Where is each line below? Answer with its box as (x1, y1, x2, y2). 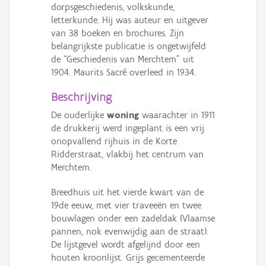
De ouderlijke (51, 109, 107, 121)
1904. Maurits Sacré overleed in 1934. (51, 66, 196, 78)
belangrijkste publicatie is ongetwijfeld (51, 40, 206, 52)
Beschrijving (51, 90, 112, 104)
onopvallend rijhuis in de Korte (51, 135, 177, 147)
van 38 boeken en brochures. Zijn (51, 27, 184, 39)
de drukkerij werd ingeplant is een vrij (51, 122, 204, 134)
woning (107, 109, 139, 121)
